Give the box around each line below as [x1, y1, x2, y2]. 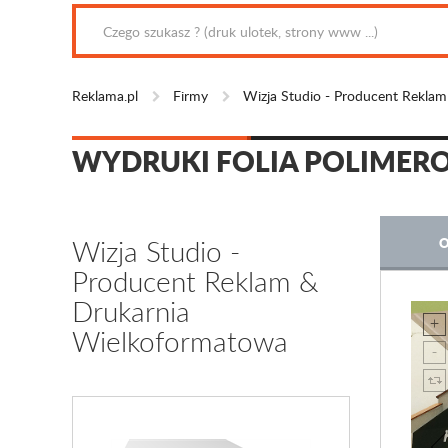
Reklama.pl [72, 86, 138, 105]
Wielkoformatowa [72, 322, 288, 360]
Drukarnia [72, 292, 190, 330]
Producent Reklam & [72, 262, 319, 300]
